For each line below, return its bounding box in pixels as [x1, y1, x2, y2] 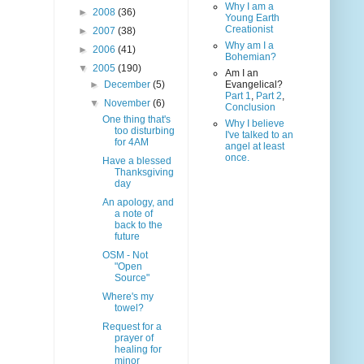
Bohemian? [225, 51, 276, 63]
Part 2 [256, 90, 282, 102]
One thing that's [102, 114, 171, 126]
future [114, 231, 140, 243]
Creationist [225, 24, 273, 36]
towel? [114, 302, 144, 314]
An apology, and [102, 197, 174, 209]
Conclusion [225, 102, 275, 114]
